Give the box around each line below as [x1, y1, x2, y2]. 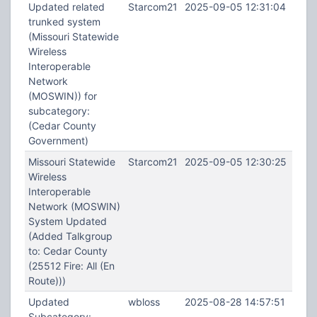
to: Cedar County [28, 245, 108, 257]
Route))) [28, 275, 66, 287]
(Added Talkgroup [28, 230, 113, 242]
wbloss [127, 296, 160, 308]
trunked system [28, 16, 100, 28]
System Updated [28, 215, 107, 227]
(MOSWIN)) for [28, 90, 97, 102]
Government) [28, 134, 88, 146]
